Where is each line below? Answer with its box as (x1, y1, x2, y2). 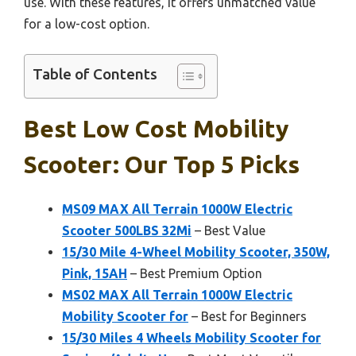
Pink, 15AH (62, 265, 127, 281)
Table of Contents (33, 65, 157, 83)
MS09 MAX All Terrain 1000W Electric (62, 201, 292, 216)
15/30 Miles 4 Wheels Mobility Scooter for (62, 330, 321, 345)
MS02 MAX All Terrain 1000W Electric (62, 287, 292, 302)
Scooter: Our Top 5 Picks (24, 150, 300, 178)
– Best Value (192, 222, 265, 238)
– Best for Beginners (188, 308, 307, 323)
